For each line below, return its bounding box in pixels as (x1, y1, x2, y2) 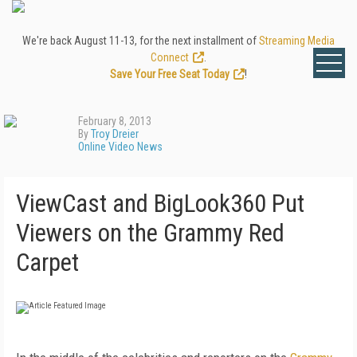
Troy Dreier (91, 127, 139, 140)
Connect (151, 51, 189, 64)
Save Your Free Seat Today (110, 68, 229, 80)
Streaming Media (259, 34, 335, 47)
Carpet (16, 248, 79, 277)
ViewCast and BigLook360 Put (16, 189, 304, 218)
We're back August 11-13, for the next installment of (22, 34, 259, 47)
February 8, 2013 (78, 115, 151, 127)
